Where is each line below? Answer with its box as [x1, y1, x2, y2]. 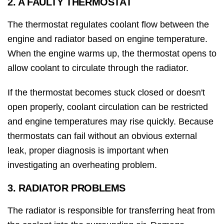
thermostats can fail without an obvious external [7, 131, 197, 141]
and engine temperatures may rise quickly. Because [7, 116, 213, 127]
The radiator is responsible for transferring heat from [7, 205, 215, 216]
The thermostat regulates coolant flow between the [7, 19, 209, 30]
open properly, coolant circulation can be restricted [7, 102, 208, 112]
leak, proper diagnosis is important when [7, 145, 168, 156]
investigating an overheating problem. [7, 160, 157, 170]
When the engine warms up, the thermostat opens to [7, 48, 216, 59]
